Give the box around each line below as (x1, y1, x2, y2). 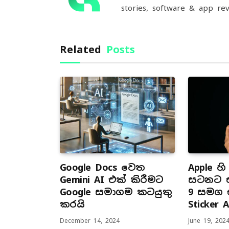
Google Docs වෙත (60, 161, 145, 173)
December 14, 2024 (60, 216, 120, 225)
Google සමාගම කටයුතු (60, 186, 172, 198)
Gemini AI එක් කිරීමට (60, 173, 164, 186)
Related (60, 42, 106, 56)
